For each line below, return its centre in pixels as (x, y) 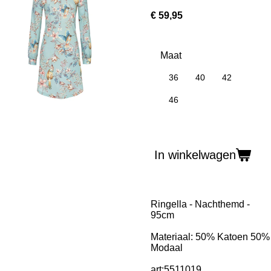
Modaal (167, 248)
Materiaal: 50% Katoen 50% (210, 237)
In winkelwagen (195, 155)
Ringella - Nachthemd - (200, 204)
